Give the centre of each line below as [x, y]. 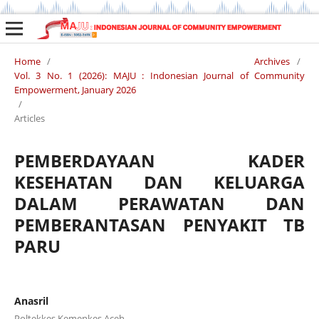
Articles [29, 118]
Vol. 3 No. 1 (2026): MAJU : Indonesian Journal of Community [159, 75]
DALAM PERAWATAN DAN [159, 203]
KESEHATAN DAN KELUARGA [159, 182]
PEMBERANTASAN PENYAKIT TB [159, 224]
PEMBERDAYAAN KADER [159, 160]
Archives [272, 61]
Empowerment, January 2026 [75, 89]
